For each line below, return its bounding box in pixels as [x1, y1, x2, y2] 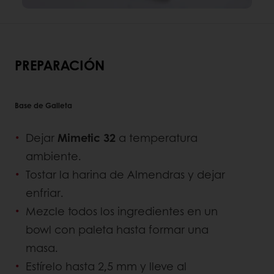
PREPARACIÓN [15, 54, 105, 75]
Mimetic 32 [57, 129, 119, 146]
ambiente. [26, 147, 84, 164]
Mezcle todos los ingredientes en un [26, 202, 218, 219]
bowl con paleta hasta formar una [26, 221, 209, 237]
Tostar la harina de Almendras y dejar [26, 166, 225, 182]
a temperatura [119, 129, 198, 146]
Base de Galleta [15, 99, 72, 111]
